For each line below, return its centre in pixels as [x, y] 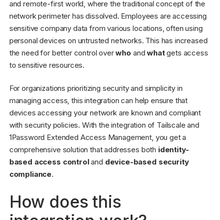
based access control [49, 162]
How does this [65, 202]
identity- [173, 150]
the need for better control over [62, 53]
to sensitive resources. [47, 65]
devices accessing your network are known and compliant [105, 113]
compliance [30, 174]
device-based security [147, 162]
